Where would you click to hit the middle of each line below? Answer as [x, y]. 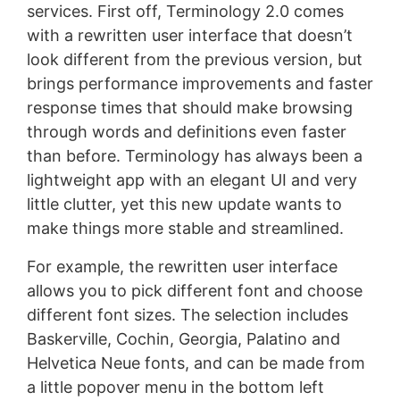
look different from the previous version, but [194, 59]
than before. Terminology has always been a [194, 155]
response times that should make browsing [189, 107]
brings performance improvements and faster [200, 83]
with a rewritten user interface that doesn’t [189, 35]
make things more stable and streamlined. [185, 228]
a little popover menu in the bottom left [175, 387]
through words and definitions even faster [186, 131]
